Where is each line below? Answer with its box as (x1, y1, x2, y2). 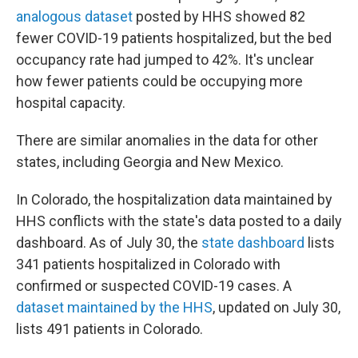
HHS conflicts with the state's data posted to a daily (16, 213, 342, 229)
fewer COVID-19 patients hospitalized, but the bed (16, 30, 332, 46)
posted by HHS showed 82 (133, 8, 305, 25)
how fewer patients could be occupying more (16, 73, 303, 89)
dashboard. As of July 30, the (16, 234, 201, 251)
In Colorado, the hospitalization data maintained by (16, 191, 332, 208)
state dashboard (201, 234, 304, 251)
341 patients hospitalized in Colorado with (16, 256, 280, 272)
